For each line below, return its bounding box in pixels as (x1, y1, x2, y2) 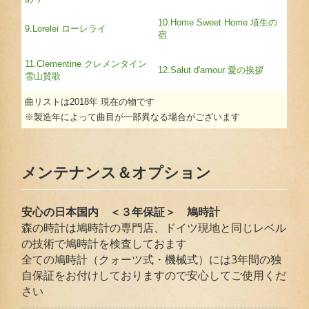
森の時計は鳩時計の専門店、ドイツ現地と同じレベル (21, 219, 287, 235)
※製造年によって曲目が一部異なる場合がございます (25, 111, 241, 122)
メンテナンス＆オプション (21, 163, 212, 181)
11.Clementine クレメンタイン (25, 58, 148, 69)
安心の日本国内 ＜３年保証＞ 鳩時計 (21, 206, 221, 218)
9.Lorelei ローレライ (25, 23, 107, 34)
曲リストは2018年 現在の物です (25, 96, 155, 107)
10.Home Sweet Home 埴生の (158, 17, 278, 28)
